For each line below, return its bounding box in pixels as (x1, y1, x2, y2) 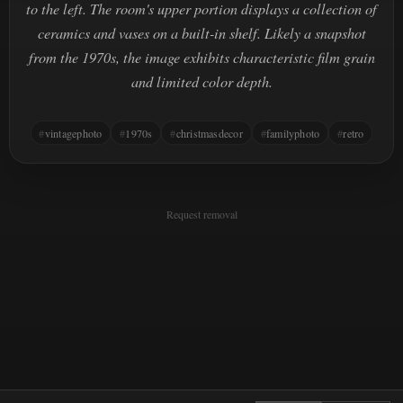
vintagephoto (44, 125, 103, 140)
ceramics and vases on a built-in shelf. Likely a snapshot (37, 22, 366, 42)
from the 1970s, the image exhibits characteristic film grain (28, 47, 375, 67)
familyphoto (265, 125, 320, 140)
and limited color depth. (130, 71, 273, 91)
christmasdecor (175, 125, 243, 140)
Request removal (166, 207, 237, 222)
